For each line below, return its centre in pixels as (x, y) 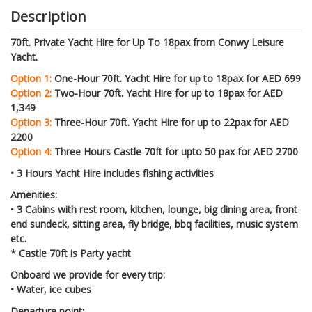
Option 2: (31, 93)
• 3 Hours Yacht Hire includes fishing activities (112, 173)
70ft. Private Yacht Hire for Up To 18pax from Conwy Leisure (147, 42)
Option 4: (31, 151)
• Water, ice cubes (51, 289)
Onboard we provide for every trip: (88, 274)
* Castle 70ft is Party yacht (71, 253)
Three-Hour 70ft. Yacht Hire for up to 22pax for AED (172, 122)
